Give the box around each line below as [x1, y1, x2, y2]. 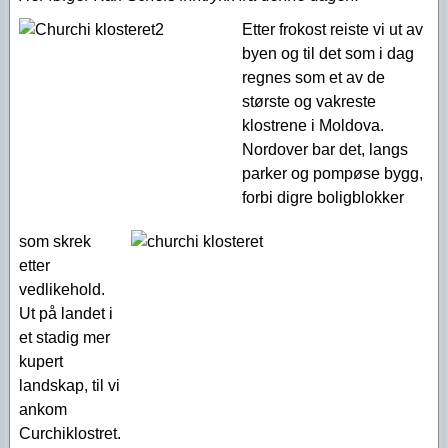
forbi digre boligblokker [242, 189, 404, 206]
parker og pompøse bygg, [242, 165, 423, 182]
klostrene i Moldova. [242, 117, 384, 134]
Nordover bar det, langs [242, 141, 408, 158]
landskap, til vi [19, 377, 120, 394]
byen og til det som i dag [242, 45, 414, 62]
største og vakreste [242, 93, 376, 110]
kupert [19, 353, 63, 370]
